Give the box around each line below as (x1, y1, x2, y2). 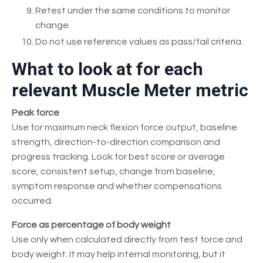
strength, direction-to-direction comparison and (12, 137, 220, 147)
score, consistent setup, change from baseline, (12, 167, 215, 177)
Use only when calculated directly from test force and (12, 235, 242, 245)
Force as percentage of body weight (12, 220, 171, 230)
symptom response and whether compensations (12, 181, 222, 191)
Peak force (12, 108, 59, 118)
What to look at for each (12, 59, 203, 80)
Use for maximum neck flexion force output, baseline (12, 123, 237, 133)
